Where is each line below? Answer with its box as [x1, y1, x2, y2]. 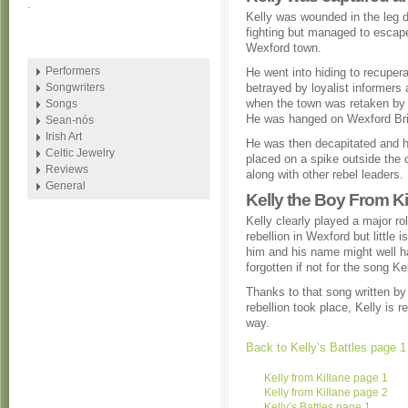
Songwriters [46, 81, 105, 94]
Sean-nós [46, 114, 94, 127]
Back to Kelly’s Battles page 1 [246, 341, 406, 354]
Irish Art [46, 130, 82, 143]
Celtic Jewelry [46, 147, 115, 159]
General [46, 179, 86, 192]
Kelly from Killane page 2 [264, 386, 388, 399]
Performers [46, 65, 100, 77]
